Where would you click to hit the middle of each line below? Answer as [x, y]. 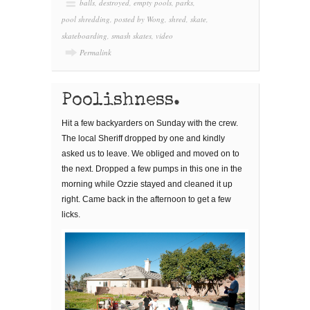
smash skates [131, 36]
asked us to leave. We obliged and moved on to [151, 154]
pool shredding [86, 19]
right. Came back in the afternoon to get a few [146, 200]
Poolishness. [121, 101]
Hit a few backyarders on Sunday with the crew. [150, 124]
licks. [71, 215]
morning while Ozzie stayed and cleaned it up [147, 184]
